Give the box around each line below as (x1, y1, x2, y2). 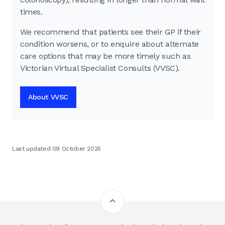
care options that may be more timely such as (20, 51, 191, 61)
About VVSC (28, 93, 68, 101)
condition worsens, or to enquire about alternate (20, 39, 199, 49)
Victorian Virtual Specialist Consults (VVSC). (20, 63, 180, 73)
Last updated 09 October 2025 (12, 145, 101, 153)
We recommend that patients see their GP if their (20, 27, 201, 37)
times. (20, 7, 43, 17)
